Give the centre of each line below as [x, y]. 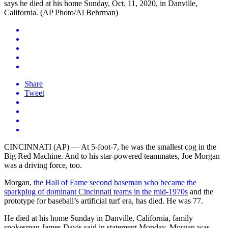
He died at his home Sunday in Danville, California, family [98, 218]
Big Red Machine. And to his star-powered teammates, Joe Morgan [112, 156]
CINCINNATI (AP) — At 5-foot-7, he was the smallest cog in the [110, 147]
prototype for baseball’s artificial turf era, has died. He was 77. [104, 201]
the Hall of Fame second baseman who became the [115, 182]
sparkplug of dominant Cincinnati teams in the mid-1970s [96, 191]
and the [201, 191]
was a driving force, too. [43, 165]
